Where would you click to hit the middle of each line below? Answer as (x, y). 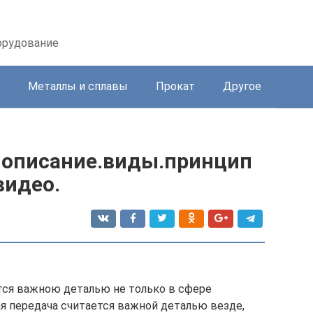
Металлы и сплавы (78, 86)
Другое (242, 86)
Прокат (175, 86)
